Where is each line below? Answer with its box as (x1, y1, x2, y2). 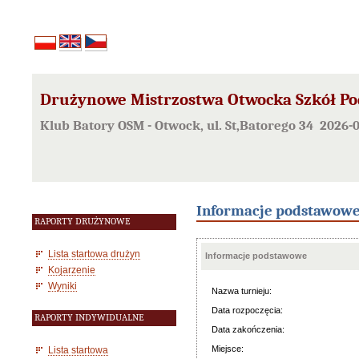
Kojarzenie (48, 264, 95, 275)
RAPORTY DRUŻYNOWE (34, 216, 130, 227)
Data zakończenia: (212, 325, 284, 334)
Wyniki (48, 280, 77, 291)
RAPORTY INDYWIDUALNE (34, 313, 143, 323)
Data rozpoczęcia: (212, 305, 283, 315)
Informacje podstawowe (205, 251, 307, 260)
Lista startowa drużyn (48, 248, 140, 259)
